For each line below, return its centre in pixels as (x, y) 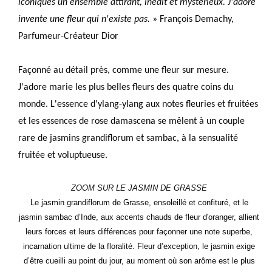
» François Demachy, (192, 19)
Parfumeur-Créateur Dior (69, 36)
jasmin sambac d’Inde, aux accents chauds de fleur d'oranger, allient (139, 217)
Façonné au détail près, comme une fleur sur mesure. (124, 70)
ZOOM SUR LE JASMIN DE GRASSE (139, 188)
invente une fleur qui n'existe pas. (84, 19)
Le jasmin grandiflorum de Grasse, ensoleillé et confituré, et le (139, 202)
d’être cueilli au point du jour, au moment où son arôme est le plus (139, 260)
